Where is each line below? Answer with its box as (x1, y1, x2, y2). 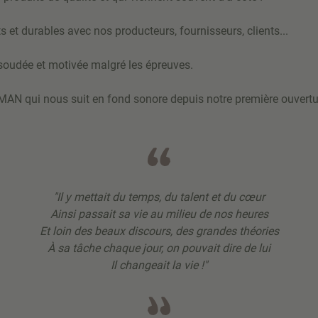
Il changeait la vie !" (111, 258, 207, 273)
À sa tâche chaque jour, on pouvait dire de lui (48, 241, 270, 256)
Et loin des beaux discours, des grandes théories (39, 224, 279, 238)
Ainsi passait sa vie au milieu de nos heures (50, 207, 268, 221)
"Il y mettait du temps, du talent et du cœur (53, 190, 265, 204)
